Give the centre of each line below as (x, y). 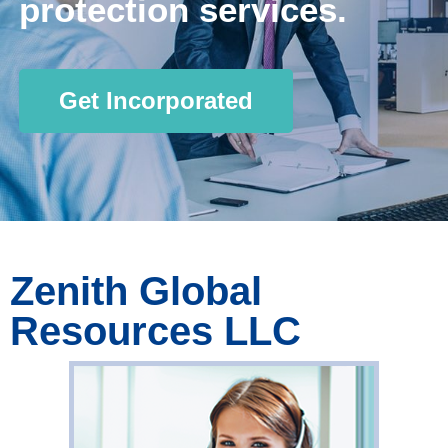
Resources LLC (155, 331)
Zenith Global (136, 291)
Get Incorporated (155, 100)
